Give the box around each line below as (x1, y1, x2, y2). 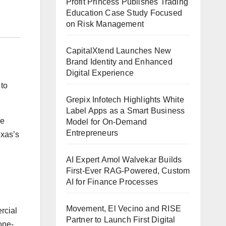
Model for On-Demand (66, 118, 147, 127)
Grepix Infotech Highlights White (66, 95, 184, 104)
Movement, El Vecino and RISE (66, 204, 182, 213)
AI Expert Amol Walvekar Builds (66, 155, 182, 164)
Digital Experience (66, 69, 134, 78)
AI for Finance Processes (66, 178, 158, 187)
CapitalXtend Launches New (66, 46, 172, 55)
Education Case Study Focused (66, 9, 183, 18)
